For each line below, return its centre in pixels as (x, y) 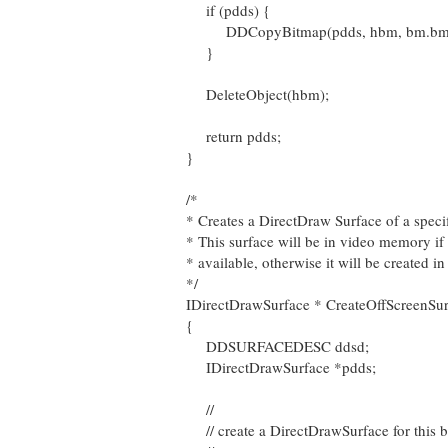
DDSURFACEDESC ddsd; (277, 346)
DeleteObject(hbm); (257, 94)
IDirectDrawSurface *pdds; (281, 367)
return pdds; (233, 136)
